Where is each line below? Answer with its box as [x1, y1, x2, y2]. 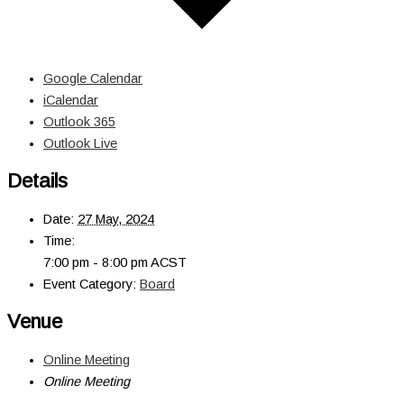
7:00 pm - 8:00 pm [43, 254, 151, 270]
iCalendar [43, 92, 98, 107]
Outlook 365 [43, 114, 115, 129]
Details [7, 169, 68, 192]
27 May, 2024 [78, 211, 154, 226]
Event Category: [43, 276, 136, 291]
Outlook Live [43, 135, 117, 151]
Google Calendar [43, 70, 142, 86]
